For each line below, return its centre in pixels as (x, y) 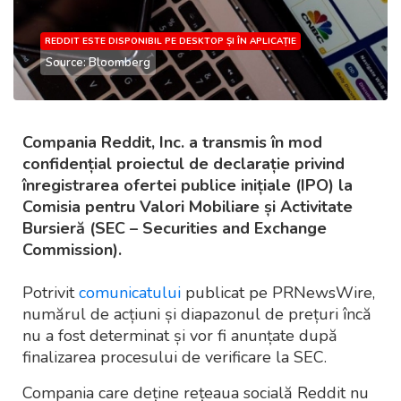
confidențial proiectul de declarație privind (183, 164)
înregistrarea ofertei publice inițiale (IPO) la (188, 186)
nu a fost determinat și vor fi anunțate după (180, 336)
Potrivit (51, 293)
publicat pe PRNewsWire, (278, 293)
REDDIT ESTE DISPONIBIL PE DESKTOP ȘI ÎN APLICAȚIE (171, 42)
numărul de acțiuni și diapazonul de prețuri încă (197, 315)
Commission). (72, 250)
